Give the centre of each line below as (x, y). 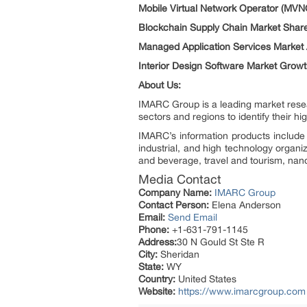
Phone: (154, 229)
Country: (157, 279)
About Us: (160, 85)
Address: (158, 242)
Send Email (193, 217)
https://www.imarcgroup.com (242, 291)
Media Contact (180, 179)
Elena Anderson (245, 205)
